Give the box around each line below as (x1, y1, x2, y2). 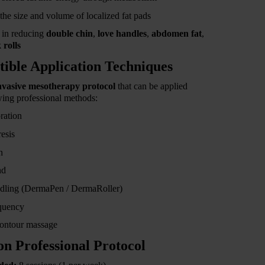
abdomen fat (151, 28, 202, 39)
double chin (46, 28, 93, 39)
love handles (98, 28, 147, 39)
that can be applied (115, 80, 188, 91)
